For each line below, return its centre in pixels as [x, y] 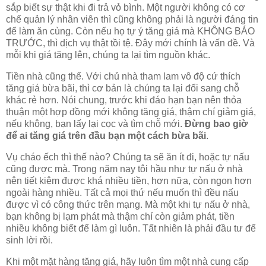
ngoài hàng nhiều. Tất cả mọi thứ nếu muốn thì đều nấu [122, 192]
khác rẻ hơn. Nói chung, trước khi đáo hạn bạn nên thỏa [124, 100]
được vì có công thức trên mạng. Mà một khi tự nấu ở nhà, [128, 204]
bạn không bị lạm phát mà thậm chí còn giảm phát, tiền [120, 216]
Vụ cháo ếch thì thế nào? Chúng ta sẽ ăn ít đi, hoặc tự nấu [128, 157]
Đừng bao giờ [216, 123]
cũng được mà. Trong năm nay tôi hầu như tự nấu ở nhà [124, 169]
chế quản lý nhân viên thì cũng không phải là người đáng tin [132, 20]
